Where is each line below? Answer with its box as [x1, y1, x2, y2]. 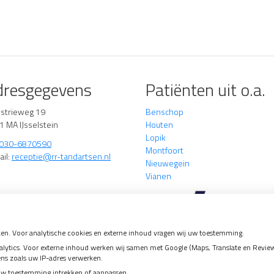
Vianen [146, 169, 171, 182]
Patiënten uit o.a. [146, 76, 265, 103]
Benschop [146, 105, 183, 118]
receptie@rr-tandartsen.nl [12, 150, 111, 163]
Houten [146, 118, 173, 131]
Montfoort [146, 144, 183, 157]
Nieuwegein [146, 157, 190, 169]
